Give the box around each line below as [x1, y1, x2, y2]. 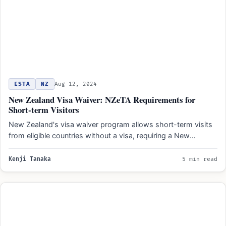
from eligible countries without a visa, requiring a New [9, 131, 190, 140]
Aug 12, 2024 [54, 81, 97, 88]
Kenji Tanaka [9, 156, 51, 163]
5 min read [182, 156, 217, 163]
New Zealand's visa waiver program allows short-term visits [9, 120, 212, 129]
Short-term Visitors [9, 103, 79, 117]
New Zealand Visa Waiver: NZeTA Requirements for [9, 93, 195, 106]
